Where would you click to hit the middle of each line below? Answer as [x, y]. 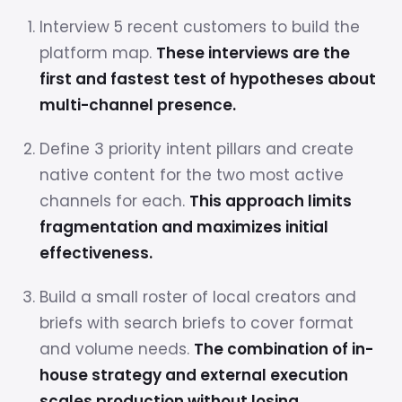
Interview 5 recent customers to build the [199, 27]
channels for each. [114, 201]
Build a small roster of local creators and [197, 297]
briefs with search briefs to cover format [196, 323]
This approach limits [270, 201]
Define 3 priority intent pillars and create [196, 149]
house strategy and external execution [193, 375]
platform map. [97, 53]
